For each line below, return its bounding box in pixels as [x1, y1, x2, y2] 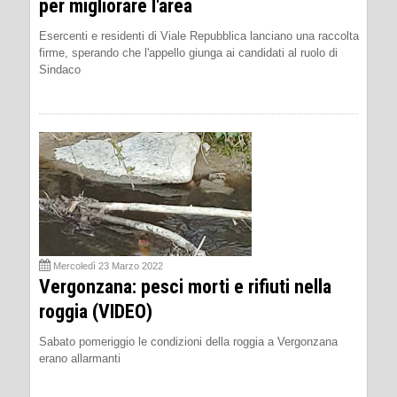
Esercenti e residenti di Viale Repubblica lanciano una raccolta [39, 28, 359, 43]
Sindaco [39, 62, 81, 76]
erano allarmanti [39, 351, 121, 365]
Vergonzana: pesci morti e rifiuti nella [39, 275, 331, 298]
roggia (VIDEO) [39, 300, 152, 323]
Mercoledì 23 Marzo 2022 [53, 260, 163, 271]
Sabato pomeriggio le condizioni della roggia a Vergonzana [39, 334, 338, 348]
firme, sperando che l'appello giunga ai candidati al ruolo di [39, 45, 338, 59]
